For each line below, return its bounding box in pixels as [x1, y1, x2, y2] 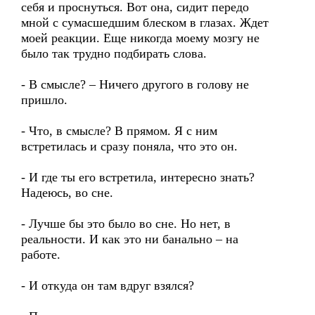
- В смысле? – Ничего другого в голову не [21, 77, 249, 91]
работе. [21, 247, 60, 262]
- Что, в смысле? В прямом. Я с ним [21, 124, 217, 138]
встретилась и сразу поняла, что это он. [21, 139, 238, 153]
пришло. [21, 93, 67, 107]
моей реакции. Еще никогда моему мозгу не [21, 31, 259, 45]
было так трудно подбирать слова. [21, 46, 207, 60]
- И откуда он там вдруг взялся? [21, 278, 194, 292]
